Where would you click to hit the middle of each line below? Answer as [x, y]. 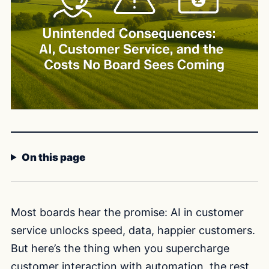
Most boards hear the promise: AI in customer [127, 212]
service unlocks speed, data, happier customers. [133, 230]
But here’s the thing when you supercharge [120, 248]
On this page [54, 157]
